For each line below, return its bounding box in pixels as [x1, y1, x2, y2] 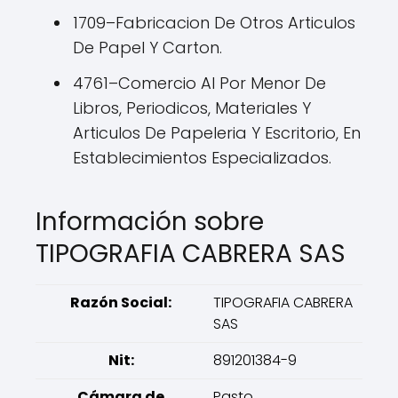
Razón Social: [70, 292, 171, 313]
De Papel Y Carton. [73, 36, 222, 59]
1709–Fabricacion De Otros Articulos [73, 12, 355, 34]
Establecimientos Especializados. [73, 147, 331, 169]
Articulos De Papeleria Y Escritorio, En [73, 122, 361, 144]
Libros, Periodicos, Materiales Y [73, 97, 311, 119]
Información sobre [36, 204, 264, 239]
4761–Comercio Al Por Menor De [73, 72, 326, 94]
